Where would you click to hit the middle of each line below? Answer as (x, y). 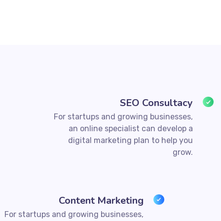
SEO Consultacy (157, 103)
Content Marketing (101, 200)
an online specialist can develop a (131, 128)
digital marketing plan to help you (131, 140)
